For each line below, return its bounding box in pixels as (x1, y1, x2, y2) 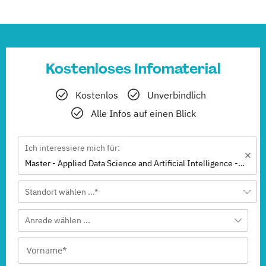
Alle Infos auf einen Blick (91, 107, 196, 119)
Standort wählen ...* (25, 186, 98, 197)
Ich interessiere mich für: (25, 142, 120, 153)
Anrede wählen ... (25, 215, 90, 226)
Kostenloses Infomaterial (45, 59, 221, 78)
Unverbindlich (147, 89, 206, 101)
